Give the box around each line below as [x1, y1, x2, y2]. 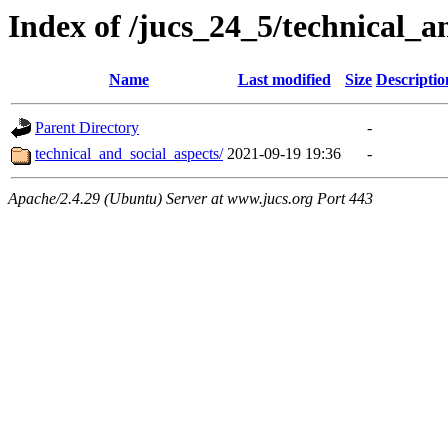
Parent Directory [35, 119, 139, 137]
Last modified [237, 71, 331, 89]
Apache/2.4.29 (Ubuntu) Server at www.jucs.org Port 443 [8, 190, 373, 208]
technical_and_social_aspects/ [35, 145, 223, 163]
